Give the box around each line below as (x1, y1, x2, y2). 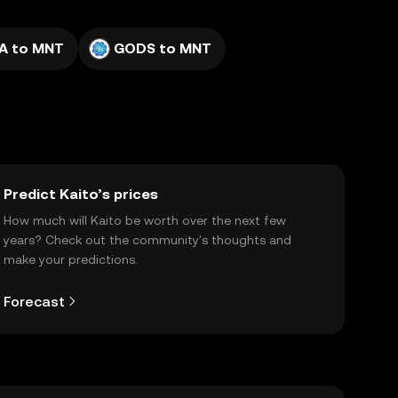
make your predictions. (4, 252, 138, 267)
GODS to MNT (114, 40, 211, 57)
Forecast (4, 292, 65, 310)
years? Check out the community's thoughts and (4, 233, 291, 247)
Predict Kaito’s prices (4, 186, 158, 203)
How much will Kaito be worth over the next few (4, 213, 286, 227)
